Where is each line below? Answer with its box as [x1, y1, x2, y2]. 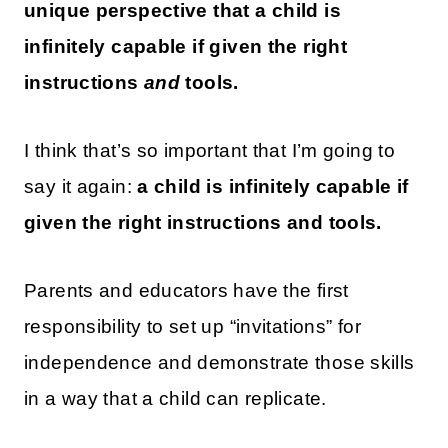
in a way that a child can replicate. [24, 388, 327, 410]
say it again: [24, 176, 138, 198]
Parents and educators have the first [24, 280, 349, 302]
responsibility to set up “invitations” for [24, 316, 361, 338]
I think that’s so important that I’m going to [24, 140, 396, 162]
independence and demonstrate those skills [24, 352, 415, 374]
